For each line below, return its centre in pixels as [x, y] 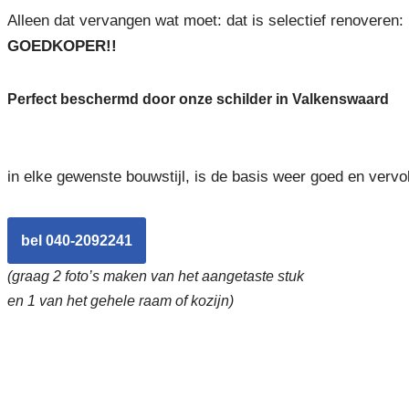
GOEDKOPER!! [62, 46]
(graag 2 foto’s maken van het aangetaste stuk [155, 276]
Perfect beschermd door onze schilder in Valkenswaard [198, 99]
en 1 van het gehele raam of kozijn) [120, 300]
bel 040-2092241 [76, 240]
